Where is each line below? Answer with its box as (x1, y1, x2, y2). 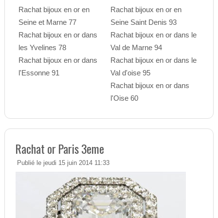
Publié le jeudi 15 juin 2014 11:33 (17, 160, 109, 167)
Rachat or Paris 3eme (15, 140, 104, 158)
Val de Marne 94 (110, 43, 162, 52)
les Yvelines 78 (18, 43, 66, 52)
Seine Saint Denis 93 (110, 18, 177, 27)
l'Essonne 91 (18, 69, 59, 77)
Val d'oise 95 (110, 69, 150, 77)
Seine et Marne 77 (18, 18, 76, 27)
